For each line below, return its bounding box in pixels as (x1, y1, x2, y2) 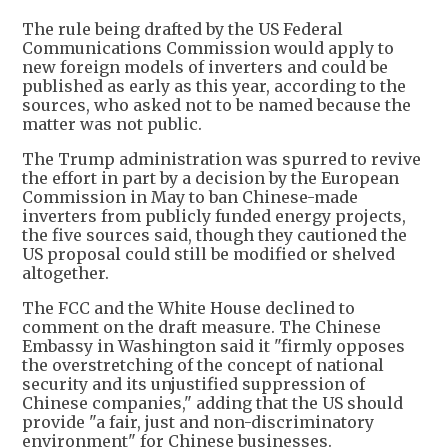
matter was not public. (22, 114, 202, 135)
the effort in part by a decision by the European (22, 168, 399, 189)
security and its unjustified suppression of (22, 374, 365, 395)
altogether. (22, 263, 109, 284)
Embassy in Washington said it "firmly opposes (22, 336, 405, 357)
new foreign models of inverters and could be (22, 57, 388, 78)
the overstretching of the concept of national (22, 355, 384, 376)
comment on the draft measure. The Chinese (22, 317, 381, 338)
